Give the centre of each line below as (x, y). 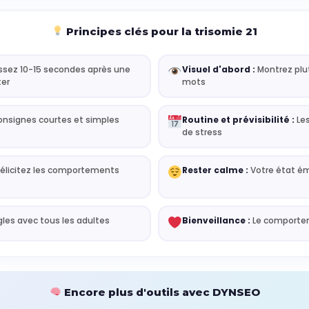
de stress (202, 132)
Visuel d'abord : (219, 70)
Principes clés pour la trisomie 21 (161, 31)
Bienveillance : (217, 221)
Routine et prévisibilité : (239, 120)
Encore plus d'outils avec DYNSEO (160, 292)
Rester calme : (216, 170)
